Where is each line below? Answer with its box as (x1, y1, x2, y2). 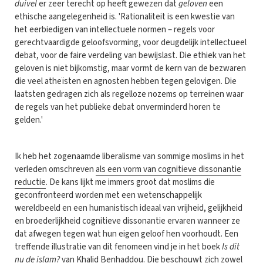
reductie (15, 176, 46, 188)
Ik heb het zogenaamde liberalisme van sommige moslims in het (15, 150, 244, 163)
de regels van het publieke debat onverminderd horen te (15, 100, 221, 113)
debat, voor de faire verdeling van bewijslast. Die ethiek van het (15, 49, 246, 62)
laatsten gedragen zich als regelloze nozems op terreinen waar (15, 87, 244, 100)
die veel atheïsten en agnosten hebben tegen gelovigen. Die (15, 75, 237, 87)
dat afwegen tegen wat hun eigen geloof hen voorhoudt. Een (15, 227, 238, 240)
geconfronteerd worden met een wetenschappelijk (15, 188, 202, 201)
